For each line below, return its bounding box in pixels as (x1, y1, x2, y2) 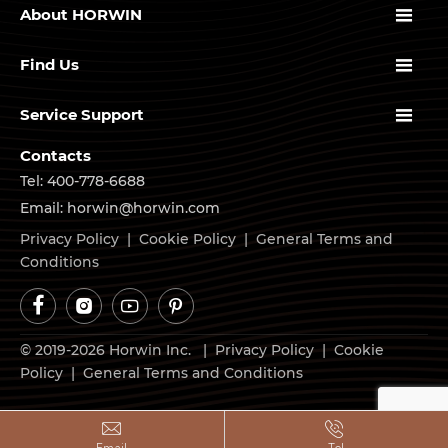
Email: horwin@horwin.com (20, 199, 220, 218)
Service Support (20, 105, 144, 125)
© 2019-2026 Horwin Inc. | (20, 341, 215, 360)
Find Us (20, 55, 79, 75)
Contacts (20, 145, 91, 165)
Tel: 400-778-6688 (20, 172, 145, 191)
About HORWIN (20, 5, 142, 25)
